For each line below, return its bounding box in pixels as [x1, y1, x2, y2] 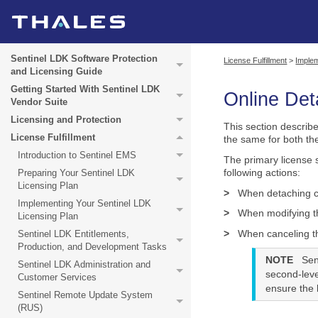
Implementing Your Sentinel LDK [18, 198, 151, 209]
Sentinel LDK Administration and [18, 259, 150, 270]
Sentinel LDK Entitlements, [18, 229, 129, 239]
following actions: [224, 167, 301, 179]
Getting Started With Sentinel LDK [11, 84, 160, 94]
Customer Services [18, 272, 97, 283]
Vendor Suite [11, 97, 67, 107]
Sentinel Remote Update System [18, 290, 153, 300]
